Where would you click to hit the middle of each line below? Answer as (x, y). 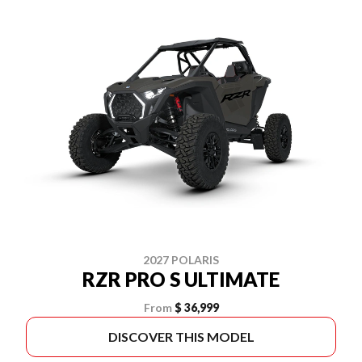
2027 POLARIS (181, 260)
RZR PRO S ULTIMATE (181, 279)
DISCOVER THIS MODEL (181, 337)
